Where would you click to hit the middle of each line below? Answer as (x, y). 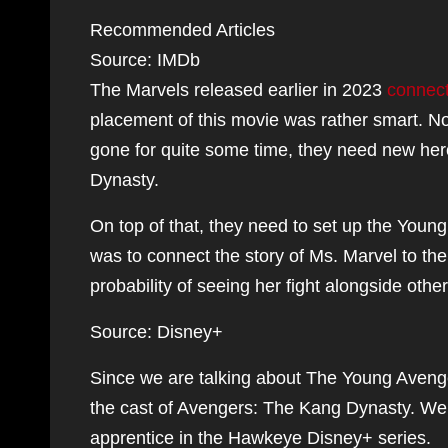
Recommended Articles (182, 30)
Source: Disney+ (156, 332)
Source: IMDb (145, 60)
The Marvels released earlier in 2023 (238, 90)
